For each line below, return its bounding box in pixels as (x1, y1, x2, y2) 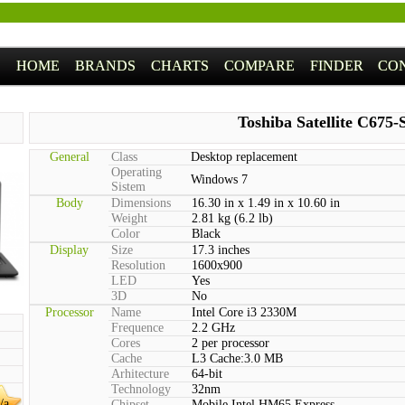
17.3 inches (192, 243, 250, 257)
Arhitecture (111, 367, 169, 381)
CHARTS (150, 58, 209, 73)
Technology (111, 382, 171, 396)
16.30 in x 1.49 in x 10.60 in (192, 196, 340, 210)
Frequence (111, 321, 164, 334)
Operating (111, 165, 162, 179)
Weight (111, 212, 147, 225)
